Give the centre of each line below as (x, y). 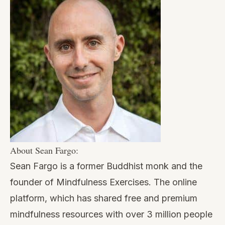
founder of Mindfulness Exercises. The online (103, 182)
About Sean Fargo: (44, 150)
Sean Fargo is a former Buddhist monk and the (106, 166)
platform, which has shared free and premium (104, 198)
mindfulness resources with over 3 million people (111, 214)
